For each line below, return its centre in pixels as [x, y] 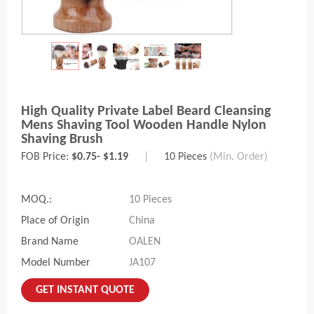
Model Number [56, 263]
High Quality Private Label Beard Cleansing [146, 112]
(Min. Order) [239, 157]
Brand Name [50, 242]
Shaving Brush [62, 140]
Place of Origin [55, 221]
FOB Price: [46, 157]
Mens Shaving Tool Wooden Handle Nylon [144, 126]
